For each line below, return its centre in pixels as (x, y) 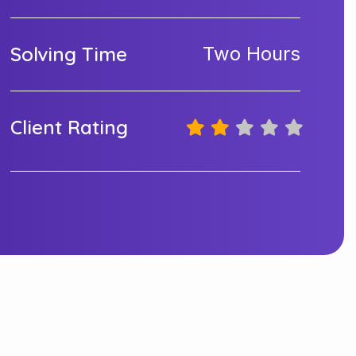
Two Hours (251, 53)
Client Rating (70, 127)
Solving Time (69, 54)
